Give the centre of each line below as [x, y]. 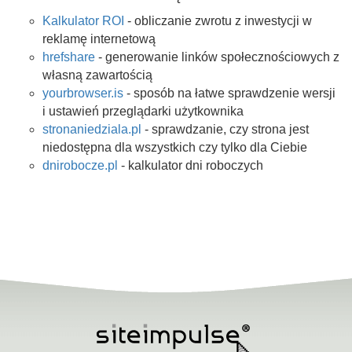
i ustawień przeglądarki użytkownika [143, 111]
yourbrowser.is [83, 93]
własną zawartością [97, 75]
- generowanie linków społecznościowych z [217, 57]
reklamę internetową [99, 39]
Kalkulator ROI [83, 21]
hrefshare [69, 57]
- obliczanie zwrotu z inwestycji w [218, 21]
